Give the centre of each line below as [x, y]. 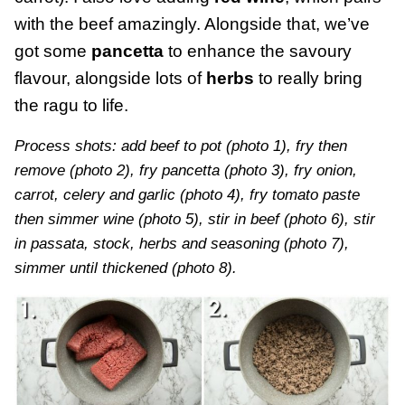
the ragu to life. [71, 105]
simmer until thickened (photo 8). [126, 268]
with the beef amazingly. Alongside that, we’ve [192, 24]
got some [53, 51]
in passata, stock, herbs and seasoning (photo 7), [182, 243]
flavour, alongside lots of [110, 78]
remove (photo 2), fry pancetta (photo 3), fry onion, [186, 170]
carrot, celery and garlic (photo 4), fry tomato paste [187, 194]
